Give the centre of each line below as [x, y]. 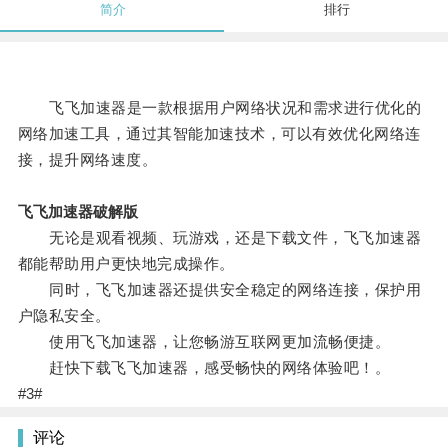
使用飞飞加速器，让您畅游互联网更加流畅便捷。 [204, 342]
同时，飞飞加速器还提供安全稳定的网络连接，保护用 [219, 290]
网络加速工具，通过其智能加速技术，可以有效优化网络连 [219, 134]
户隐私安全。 [64, 316]
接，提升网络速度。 [87, 160]
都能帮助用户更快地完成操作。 [126, 264]
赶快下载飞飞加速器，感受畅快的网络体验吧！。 [204, 368]
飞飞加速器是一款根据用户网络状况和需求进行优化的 [219, 108]
